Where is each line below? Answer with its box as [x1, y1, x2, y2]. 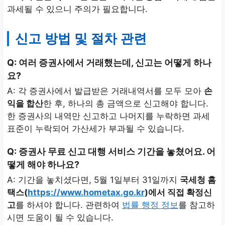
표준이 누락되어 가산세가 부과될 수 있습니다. [7, 124, 184, 134]
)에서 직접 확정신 [145, 187, 212, 198]
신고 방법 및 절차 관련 [15, 31, 147, 46]
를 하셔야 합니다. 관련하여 [16, 200, 122, 210]
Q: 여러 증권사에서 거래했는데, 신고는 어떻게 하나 [7, 57, 211, 68]
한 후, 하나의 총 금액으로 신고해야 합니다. [43, 98, 208, 109]
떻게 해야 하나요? [7, 159, 79, 170]
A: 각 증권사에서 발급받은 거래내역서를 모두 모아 [7, 86, 204, 96]
